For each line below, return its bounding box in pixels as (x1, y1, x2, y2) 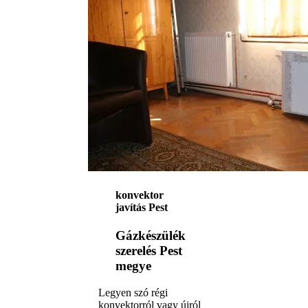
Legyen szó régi (98, 286, 168, 298)
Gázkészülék (115, 228, 186, 243)
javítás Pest (115, 201, 168, 213)
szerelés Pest (115, 243, 182, 258)
